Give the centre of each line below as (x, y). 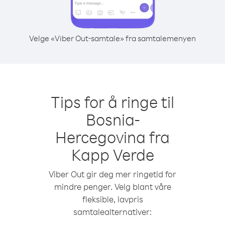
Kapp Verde (113, 154)
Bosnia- (113, 119)
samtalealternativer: (113, 212)
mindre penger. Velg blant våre (113, 187)
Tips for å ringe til (113, 102)
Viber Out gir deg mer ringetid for (113, 174)
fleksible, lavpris (113, 199)
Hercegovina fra (113, 137)
